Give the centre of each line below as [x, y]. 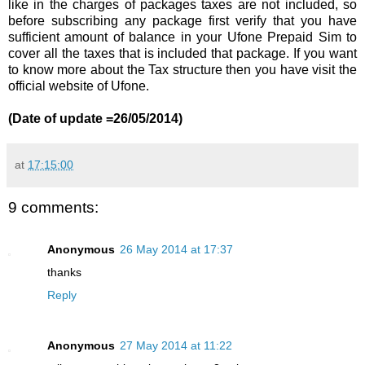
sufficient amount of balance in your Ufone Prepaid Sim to [182, 37]
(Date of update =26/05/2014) [95, 118]
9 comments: [53, 207]
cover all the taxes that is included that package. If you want [182, 53]
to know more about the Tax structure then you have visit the [182, 69]
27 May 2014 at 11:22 [176, 346]
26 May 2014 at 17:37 [176, 250]
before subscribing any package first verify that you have [182, 20]
